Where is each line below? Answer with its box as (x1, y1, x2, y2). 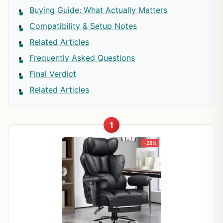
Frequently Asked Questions (29, 52, 135, 63)
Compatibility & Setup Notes (29, 20, 137, 31)
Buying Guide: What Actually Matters (29, 4, 167, 15)
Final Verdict (29, 68, 76, 79)
